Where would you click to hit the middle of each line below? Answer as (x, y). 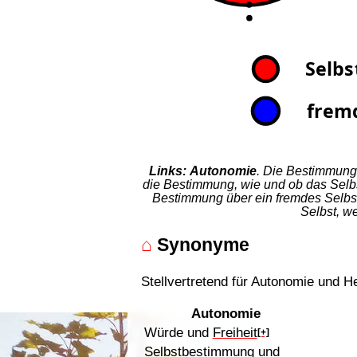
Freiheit (235, 333)
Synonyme (201, 245)
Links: (167, 171)
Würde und (178, 333)
